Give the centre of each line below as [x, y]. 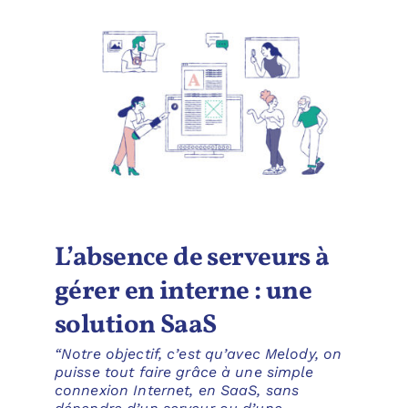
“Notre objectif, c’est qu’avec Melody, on [198, 353]
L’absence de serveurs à [192, 258]
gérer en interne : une [183, 291]
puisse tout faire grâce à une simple [184, 372]
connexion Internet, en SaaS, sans [177, 390]
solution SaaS [135, 325]
